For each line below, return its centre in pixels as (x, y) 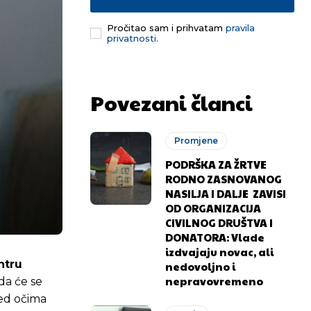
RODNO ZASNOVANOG (224, 178)
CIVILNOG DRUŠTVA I (219, 222)
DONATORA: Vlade (215, 237)
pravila (240, 27)
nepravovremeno (217, 280)
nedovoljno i (201, 266)
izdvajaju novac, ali (220, 251)
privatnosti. (133, 38)
